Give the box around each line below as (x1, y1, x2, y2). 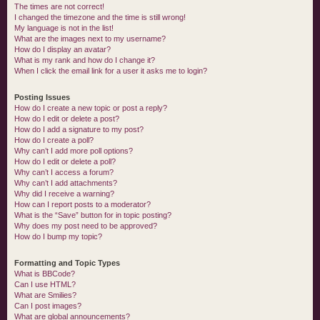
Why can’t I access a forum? (14, 168, 114, 176)
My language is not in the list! (14, 24, 114, 32)
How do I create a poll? (14, 136, 94, 144)
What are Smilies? (14, 291, 76, 299)
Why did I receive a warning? (14, 189, 114, 198)
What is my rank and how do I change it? (14, 56, 155, 64)
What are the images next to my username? (14, 34, 166, 43)
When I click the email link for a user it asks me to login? (14, 66, 207, 75)
